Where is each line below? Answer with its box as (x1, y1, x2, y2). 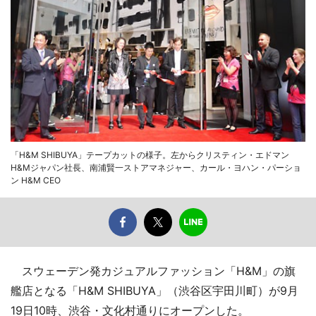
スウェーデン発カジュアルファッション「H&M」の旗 (11, 263, 296, 278)
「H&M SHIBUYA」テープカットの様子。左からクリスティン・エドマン (11, 149, 289, 160)
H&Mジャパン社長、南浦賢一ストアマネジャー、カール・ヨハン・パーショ (11, 162, 301, 173)
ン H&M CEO (11, 174, 61, 186)
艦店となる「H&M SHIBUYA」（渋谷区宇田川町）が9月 (11, 283, 298, 298)
